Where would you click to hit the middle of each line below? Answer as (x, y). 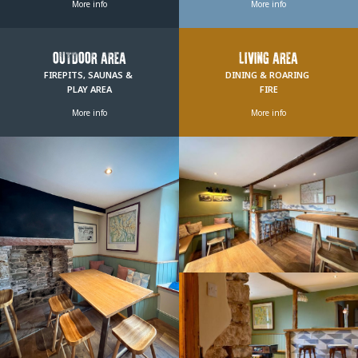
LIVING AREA (268, 59)
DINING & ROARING (268, 74)
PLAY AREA (89, 89)
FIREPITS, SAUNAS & (89, 74)
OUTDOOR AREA (89, 59)
